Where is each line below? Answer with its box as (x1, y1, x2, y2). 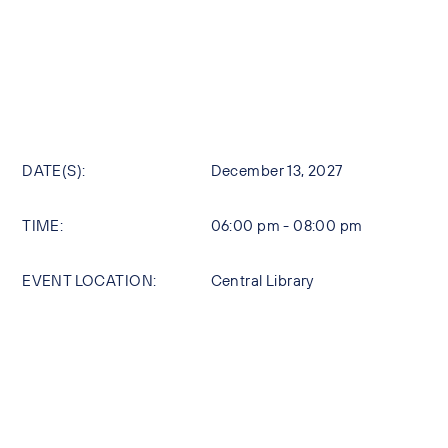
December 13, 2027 (210, 160, 343, 180)
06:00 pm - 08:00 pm (210, 215, 363, 235)
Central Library (210, 270, 314, 290)
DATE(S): (22, 160, 86, 180)
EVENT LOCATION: (22, 270, 157, 290)
